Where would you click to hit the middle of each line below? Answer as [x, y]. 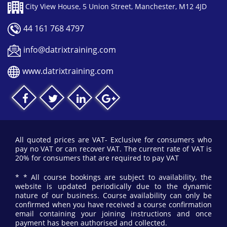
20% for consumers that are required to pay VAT [97, 158]
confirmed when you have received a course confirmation [113, 205]
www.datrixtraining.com [68, 71]
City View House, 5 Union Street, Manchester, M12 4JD [115, 7]
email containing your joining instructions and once [113, 214]
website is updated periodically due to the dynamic [113, 186]
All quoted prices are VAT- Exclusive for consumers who [113, 140]
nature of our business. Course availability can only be [113, 196]
